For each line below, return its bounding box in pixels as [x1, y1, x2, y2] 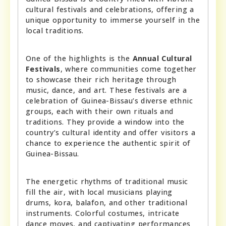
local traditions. [26, 26, 84, 36]
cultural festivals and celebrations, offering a [26, 5, 194, 15]
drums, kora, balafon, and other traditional [26, 198, 188, 208]
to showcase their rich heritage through [26, 75, 177, 85]
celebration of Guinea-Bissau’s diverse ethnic [26, 96, 193, 106]
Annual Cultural [132, 53, 192, 64]
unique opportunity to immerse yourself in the [26, 15, 200, 25]
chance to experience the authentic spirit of [26, 138, 191, 148]
